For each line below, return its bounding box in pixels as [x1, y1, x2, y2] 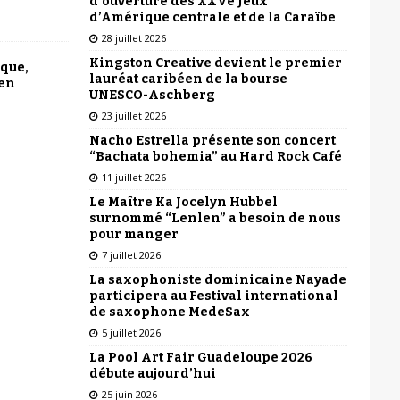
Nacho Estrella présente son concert [88, 132, 336, 148]
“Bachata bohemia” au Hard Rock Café [88, 148, 342, 164]
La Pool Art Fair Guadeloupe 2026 [88, 349, 312, 365]
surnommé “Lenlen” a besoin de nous [88, 210, 341, 226]
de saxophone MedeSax [88, 304, 250, 320]
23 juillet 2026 [101, 108, 166, 122]
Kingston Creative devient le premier [88, 54, 342, 71]
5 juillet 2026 [101, 325, 161, 339]
